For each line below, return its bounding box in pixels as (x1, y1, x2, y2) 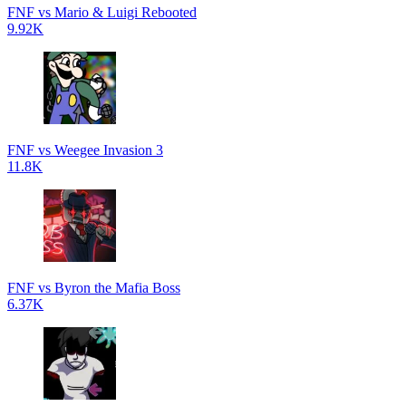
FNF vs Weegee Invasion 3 (7, 142, 163, 158)
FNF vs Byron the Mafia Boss (7, 280, 180, 295)
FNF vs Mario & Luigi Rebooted (7, 5, 197, 20)
